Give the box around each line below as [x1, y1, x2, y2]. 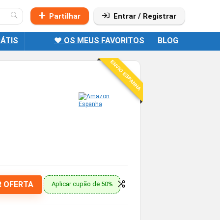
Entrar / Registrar [113, 12, 176, 21]
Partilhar [49, 12, 81, 21]
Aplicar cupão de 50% [51, 180, 113, 188]
